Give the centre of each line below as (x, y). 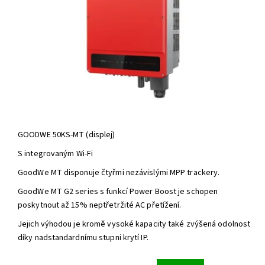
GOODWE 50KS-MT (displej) (67, 135)
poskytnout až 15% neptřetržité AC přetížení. (100, 206)
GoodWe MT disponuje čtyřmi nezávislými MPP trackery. (119, 173)
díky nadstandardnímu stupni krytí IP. (83, 238)
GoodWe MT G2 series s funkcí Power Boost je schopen (118, 192)
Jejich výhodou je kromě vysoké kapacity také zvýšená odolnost (134, 224)
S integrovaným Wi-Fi (55, 154)
